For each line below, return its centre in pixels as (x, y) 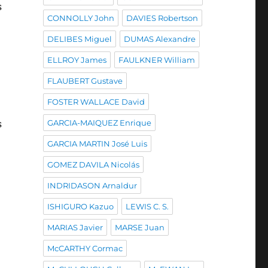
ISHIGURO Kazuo (80, 206)
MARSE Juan (139, 227)
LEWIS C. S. (147, 206)
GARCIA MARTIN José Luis (97, 144)
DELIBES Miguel (79, 39)
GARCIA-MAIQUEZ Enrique (99, 123)
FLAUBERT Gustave (85, 81)
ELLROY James (77, 60)
